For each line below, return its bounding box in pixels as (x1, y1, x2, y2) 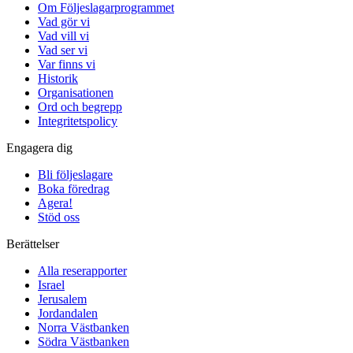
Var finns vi (38, 57, 95, 71)
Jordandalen (38, 306, 98, 320)
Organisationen (38, 85, 113, 99)
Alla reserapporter (38, 263, 127, 277)
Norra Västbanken (38, 320, 129, 334)
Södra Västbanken (38, 334, 129, 348)
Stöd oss (38, 210, 80, 224)
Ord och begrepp (38, 99, 122, 113)
